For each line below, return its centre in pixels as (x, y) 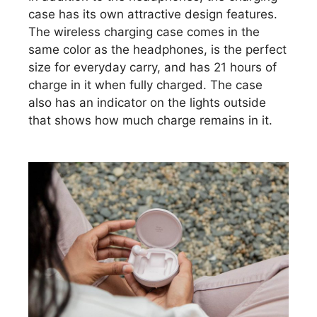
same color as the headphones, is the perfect (157, 50)
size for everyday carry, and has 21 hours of (152, 68)
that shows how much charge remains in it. (150, 121)
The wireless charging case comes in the (144, 32)
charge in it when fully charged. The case (145, 85)
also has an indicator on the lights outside (147, 103)
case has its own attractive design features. (153, 15)
